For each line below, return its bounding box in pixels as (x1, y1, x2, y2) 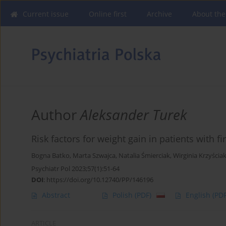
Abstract (42, 190, 70, 200)
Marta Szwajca (73, 151, 116, 160)
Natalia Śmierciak (119, 151, 170, 160)
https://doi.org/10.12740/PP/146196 (46, 175, 153, 185)
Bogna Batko (31, 151, 70, 160)
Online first (89, 9, 127, 19)
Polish (112, 190, 135, 200)
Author (31, 105, 80, 125)
